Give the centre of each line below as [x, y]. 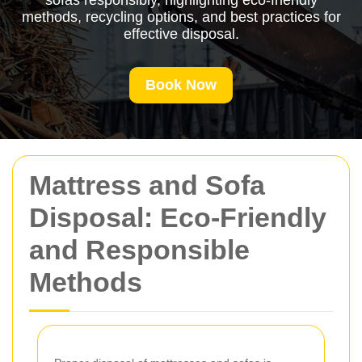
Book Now [181, 85]
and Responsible [139, 250]
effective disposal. [181, 34]
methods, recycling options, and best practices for [181, 17]
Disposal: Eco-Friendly [178, 217]
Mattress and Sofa [147, 185]
